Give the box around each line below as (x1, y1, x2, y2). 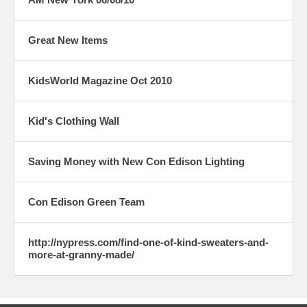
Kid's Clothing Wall (28, 115, 119, 127)
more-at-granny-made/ (28, 249, 134, 261)
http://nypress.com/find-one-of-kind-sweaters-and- (28, 236, 269, 249)
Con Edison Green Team (28, 196, 145, 208)
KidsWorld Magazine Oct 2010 (28, 75, 172, 87)
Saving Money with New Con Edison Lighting (28, 156, 245, 168)
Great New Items (28, 34, 108, 47)
